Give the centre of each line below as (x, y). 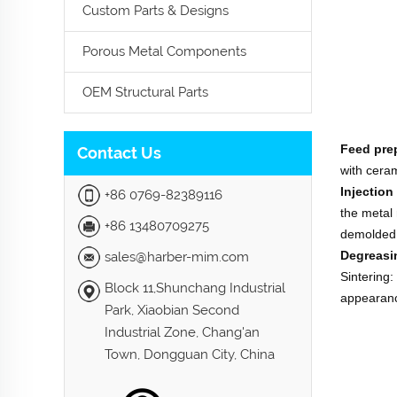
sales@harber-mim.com (177, 257)
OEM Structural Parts (145, 92)
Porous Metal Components (164, 51)
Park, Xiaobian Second (172, 310)
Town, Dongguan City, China (190, 354)
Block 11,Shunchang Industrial (195, 288)
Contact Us (119, 153)
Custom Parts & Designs (156, 11)
